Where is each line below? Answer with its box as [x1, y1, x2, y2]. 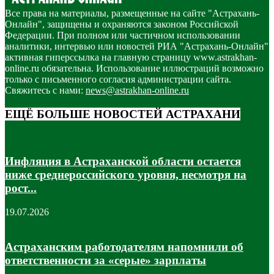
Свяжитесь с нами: [5, 85, 86, 96]
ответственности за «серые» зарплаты [5, 253, 206, 267]
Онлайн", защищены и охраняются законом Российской [5, 19, 239, 30]
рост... [5, 182, 37, 195]
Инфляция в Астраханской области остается [5, 155, 241, 168]
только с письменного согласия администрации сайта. [5, 74, 231, 85]
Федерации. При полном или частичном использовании [5, 30, 240, 41]
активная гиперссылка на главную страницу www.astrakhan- [5, 52, 257, 63]
